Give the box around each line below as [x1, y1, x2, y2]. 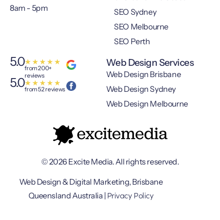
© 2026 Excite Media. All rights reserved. [41, 156, 179, 166]
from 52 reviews [25, 85, 65, 93]
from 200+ [25, 64, 52, 72]
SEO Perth [114, 36, 150, 47]
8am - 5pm [10, 3, 48, 13]
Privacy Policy [107, 190, 154, 200]
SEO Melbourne [114, 22, 168, 32]
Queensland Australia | [28, 191, 107, 200]
